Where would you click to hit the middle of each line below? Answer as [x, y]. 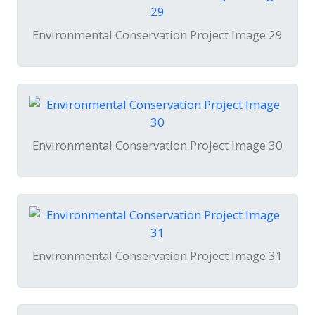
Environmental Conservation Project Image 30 [157, 146]
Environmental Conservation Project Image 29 [157, 35]
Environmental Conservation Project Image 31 [157, 256]
